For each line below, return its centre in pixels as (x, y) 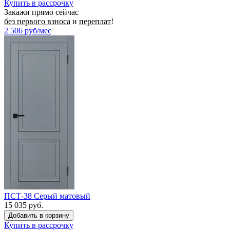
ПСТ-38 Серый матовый (47, 196)
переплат (95, 21)
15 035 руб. (24, 205)
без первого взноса (37, 21)
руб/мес (38, 30)
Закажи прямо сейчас (41, 12)
